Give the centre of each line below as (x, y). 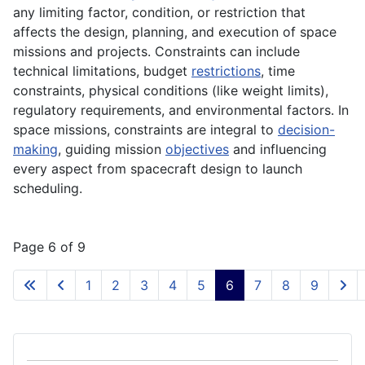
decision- (306, 130)
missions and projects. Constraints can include (156, 52)
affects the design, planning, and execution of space (175, 32)
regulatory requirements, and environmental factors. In (181, 110)
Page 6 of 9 (49, 247)
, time (278, 71)
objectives (197, 150)
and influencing (278, 150)
